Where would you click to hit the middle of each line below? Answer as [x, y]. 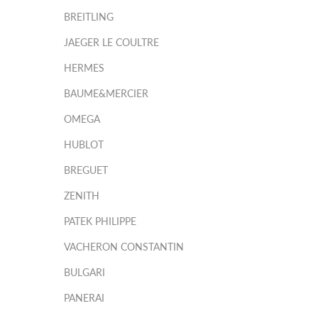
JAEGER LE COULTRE [111, 42]
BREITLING [89, 17]
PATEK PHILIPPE [100, 221]
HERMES [84, 68]
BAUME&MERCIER [106, 93]
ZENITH [82, 196]
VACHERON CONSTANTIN [124, 247]
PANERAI [84, 298]
